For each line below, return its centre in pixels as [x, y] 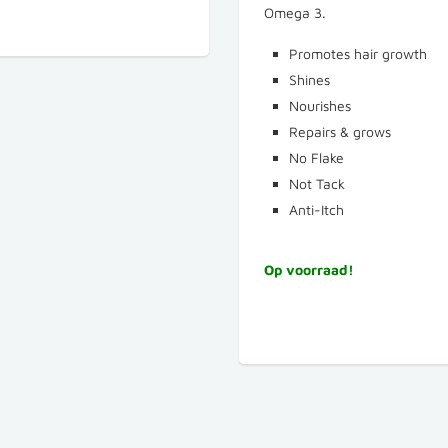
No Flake [316, 157]
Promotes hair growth [358, 53]
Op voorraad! [309, 269]
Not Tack [317, 183]
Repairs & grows [340, 131]
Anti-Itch [316, 209]
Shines [309, 79]
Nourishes [320, 105]
